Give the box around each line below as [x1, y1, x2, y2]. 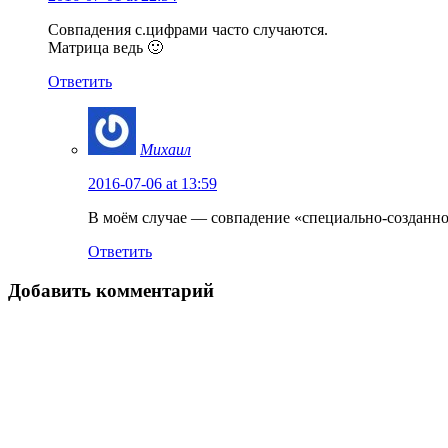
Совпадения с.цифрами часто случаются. [48, 20, 328, 38]
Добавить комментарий [8, 279, 214, 301]
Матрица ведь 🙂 [48, 38, 163, 56]
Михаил [140, 140, 191, 158]
